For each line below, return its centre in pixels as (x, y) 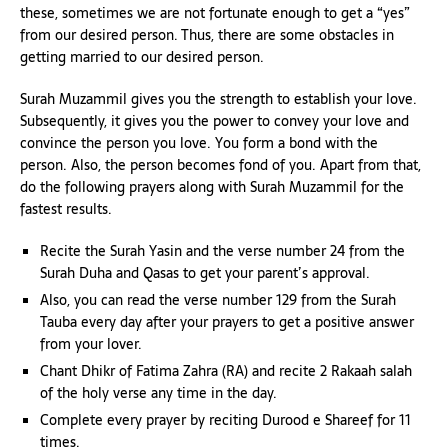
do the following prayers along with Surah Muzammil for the (212, 186)
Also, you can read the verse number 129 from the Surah (218, 299)
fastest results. (66, 208)
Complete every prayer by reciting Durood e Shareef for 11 (225, 419)
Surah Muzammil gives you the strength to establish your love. (218, 98)
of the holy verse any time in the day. (158, 392)
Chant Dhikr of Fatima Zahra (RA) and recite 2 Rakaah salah (226, 370)
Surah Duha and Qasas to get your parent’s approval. (205, 272)
